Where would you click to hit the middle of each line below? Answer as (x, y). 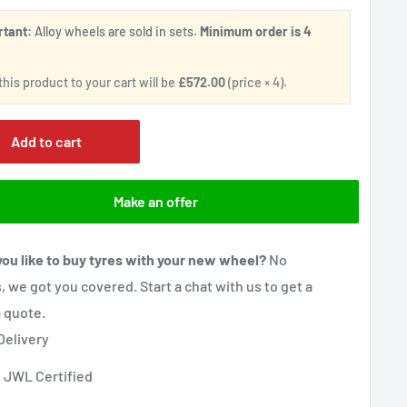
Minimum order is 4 (256, 32)
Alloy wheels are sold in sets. (116, 32)
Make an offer (156, 202)
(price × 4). (257, 83)
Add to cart (47, 142)
